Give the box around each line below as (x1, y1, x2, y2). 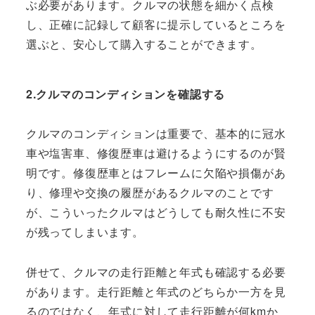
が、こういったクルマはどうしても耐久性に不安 (25, 203, 286, 220)
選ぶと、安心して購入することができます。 (25, 35, 262, 52)
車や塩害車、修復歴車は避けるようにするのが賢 (25, 144, 286, 161)
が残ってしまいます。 (25, 223, 144, 240)
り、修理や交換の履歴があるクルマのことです (25, 184, 274, 200)
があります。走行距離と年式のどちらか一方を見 (25, 283, 286, 300)
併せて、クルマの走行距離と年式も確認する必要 (25, 263, 286, 280)
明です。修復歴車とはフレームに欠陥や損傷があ (25, 164, 286, 181)
